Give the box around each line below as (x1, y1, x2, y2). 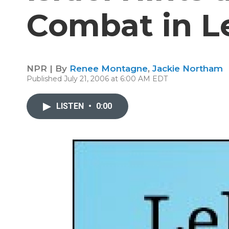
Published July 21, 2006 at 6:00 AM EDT (27, 74, 168, 83)
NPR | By (27, 63, 70, 74)
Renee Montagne (70, 63, 148, 74)
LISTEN (56, 101, 86, 111)
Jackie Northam (152, 63, 223, 74)
